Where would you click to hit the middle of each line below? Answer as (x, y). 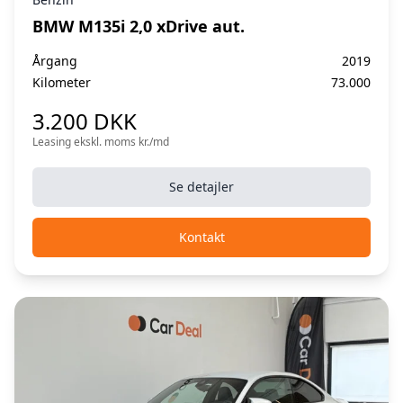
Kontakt (201, 237)
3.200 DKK (85, 121)
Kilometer (62, 82)
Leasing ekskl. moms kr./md (101, 141)
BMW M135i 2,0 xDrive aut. (139, 26)
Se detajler (201, 186)
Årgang (55, 60)
